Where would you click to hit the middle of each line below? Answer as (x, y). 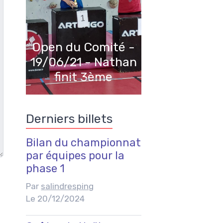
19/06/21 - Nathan (83, 62)
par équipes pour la (75, 155)
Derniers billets (69, 118)
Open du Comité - (84, 47)
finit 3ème (84, 77)
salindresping (67, 186)
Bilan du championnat (84, 142)
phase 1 (46, 168)
